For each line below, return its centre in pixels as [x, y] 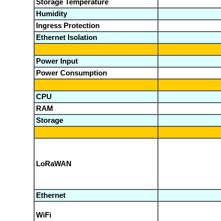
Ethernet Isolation [66, 37]
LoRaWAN [54, 164]
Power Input [57, 61]
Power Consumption [71, 73]
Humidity [51, 14]
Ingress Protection [68, 25]
